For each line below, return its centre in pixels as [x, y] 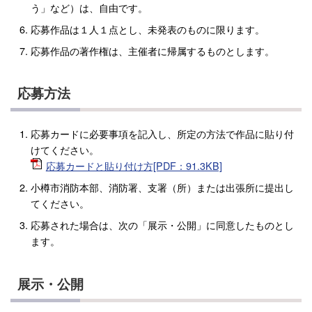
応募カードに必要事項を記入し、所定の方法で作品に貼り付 [162, 134]
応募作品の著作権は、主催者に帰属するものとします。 [152, 50]
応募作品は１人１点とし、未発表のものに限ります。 [147, 29]
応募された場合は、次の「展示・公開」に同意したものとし [162, 225]
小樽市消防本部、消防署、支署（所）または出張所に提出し [162, 187]
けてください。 [64, 150]
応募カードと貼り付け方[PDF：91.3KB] [134, 166]
